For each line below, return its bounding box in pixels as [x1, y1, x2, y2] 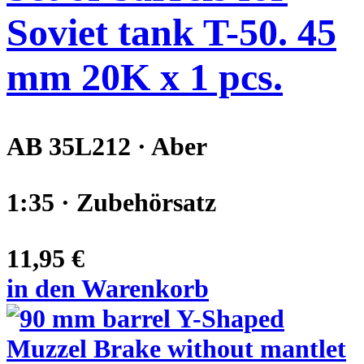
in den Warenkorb [6, 274, 209, 304]
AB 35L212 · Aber [6, 132, 207, 162]
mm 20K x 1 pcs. [6, 55, 283, 99]
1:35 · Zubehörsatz [6, 188, 216, 218]
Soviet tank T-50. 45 [6, 11, 336, 54]
